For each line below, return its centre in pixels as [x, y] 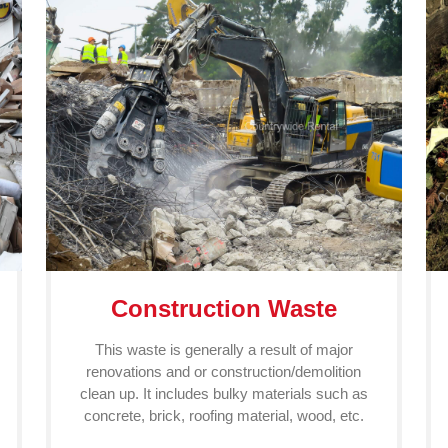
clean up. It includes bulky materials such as [223, 393]
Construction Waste [223, 308]
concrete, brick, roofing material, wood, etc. [223, 415]
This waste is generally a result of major [223, 349]
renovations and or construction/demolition [224, 371]
